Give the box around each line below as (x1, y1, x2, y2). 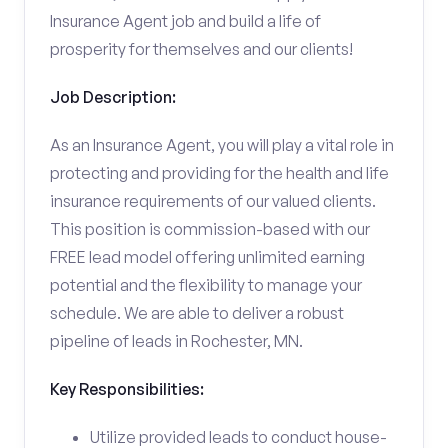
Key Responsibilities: (50, 379, 204, 399)
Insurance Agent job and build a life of (50, 11, 321, 31)
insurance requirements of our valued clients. (50, 191, 376, 211)
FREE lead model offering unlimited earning (50, 247, 365, 267)
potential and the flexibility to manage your (50, 275, 362, 295)
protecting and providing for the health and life (50, 163, 389, 183)
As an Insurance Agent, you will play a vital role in (50, 135, 394, 155)
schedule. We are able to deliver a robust (50, 303, 344, 323)
